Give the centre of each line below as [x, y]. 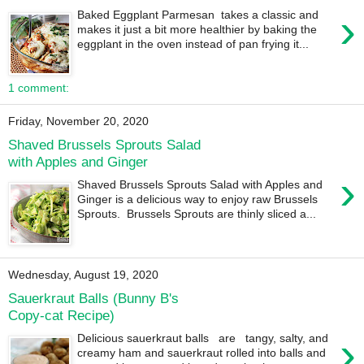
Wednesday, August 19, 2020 [83, 275]
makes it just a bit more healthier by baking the [197, 30]
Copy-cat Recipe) [61, 315]
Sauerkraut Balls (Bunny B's [93, 298]
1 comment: [39, 88]
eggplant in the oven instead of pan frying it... [193, 44]
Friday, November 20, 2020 [78, 121]
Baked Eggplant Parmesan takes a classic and [198, 15]
